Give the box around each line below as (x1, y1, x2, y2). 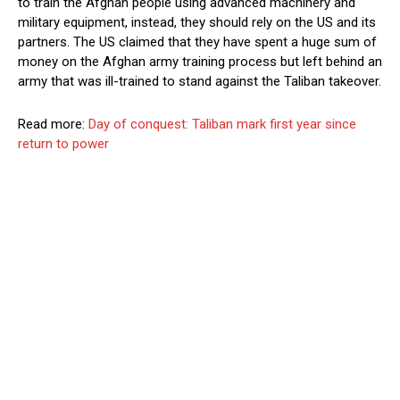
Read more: (18, 116, 88, 133)
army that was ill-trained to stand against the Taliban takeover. (18, 73, 381, 90)
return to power (18, 136, 109, 153)
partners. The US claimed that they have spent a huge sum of (18, 34, 377, 51)
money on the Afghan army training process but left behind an (18, 54, 382, 71)
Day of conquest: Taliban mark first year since (88, 116, 356, 133)
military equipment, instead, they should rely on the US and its (18, 14, 376, 31)
